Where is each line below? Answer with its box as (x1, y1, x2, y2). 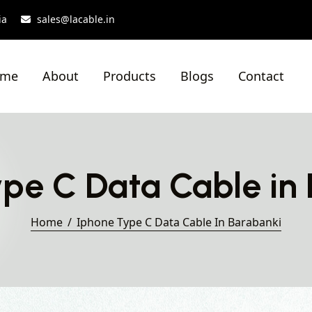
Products (103, 68, 156, 84)
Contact (238, 68, 284, 84)
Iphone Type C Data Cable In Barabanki (77, 214, 281, 230)
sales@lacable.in (37, 12, 115, 26)
